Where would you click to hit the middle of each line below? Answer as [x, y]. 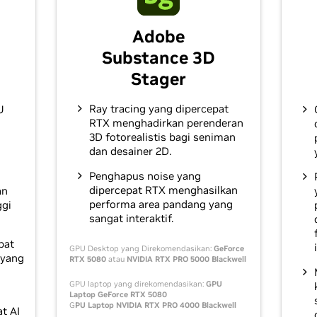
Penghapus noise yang [145, 176]
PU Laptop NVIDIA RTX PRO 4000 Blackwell [155, 305]
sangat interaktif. [131, 219]
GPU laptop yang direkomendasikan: [137, 284]
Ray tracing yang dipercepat [158, 109]
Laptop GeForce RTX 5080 [118, 295]
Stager [158, 79]
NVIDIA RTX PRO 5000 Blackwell [186, 259]
